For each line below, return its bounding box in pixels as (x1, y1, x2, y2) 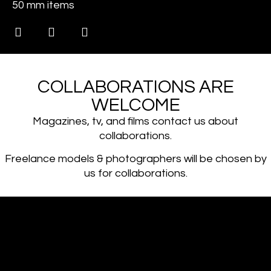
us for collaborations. (83, 168, 188, 180)
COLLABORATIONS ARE (37, 77, 234, 96)
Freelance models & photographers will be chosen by (4, 153, 267, 165)
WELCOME (91, 95, 180, 114)
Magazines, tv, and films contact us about (33, 115, 238, 127)
